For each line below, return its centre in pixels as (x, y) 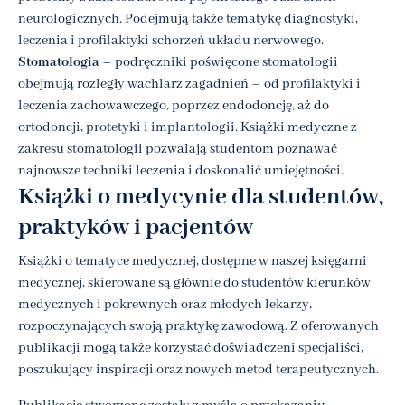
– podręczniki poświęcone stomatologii (219, 62)
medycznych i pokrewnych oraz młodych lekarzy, (165, 304)
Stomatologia (59, 62)
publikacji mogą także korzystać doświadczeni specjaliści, (191, 348)
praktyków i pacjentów (136, 227)
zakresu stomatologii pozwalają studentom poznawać (178, 149)
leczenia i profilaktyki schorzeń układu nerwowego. (171, 40)
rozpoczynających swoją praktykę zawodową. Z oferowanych (198, 326)
